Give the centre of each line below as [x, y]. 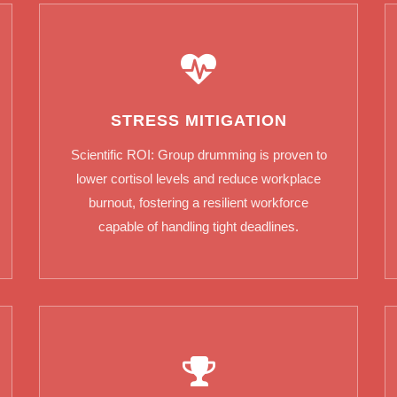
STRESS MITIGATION [198, 121]
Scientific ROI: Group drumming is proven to [198, 155]
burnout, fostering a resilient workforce [198, 203]
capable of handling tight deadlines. [198, 227]
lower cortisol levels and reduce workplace [198, 179]
